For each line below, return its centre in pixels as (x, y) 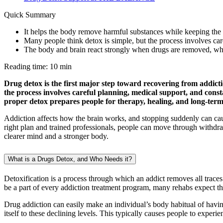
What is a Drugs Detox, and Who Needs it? (70, 159)
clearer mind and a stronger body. (56, 136)
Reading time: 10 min (38, 66)
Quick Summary (30, 14)
